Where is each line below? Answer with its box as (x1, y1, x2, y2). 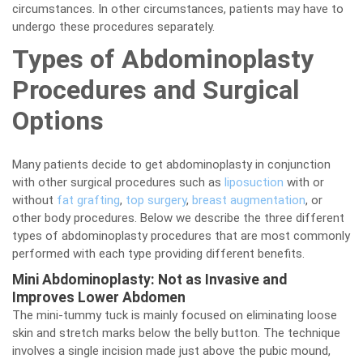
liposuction (224, 175, 284, 190)
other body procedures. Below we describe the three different (12, 211, 344, 225)
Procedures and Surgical (12, 75, 299, 105)
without (12, 193, 57, 207)
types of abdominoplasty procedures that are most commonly (12, 228, 350, 243)
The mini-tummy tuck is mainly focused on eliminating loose (12, 308, 337, 322)
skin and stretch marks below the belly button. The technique (12, 326, 340, 340)
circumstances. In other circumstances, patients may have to (12, 2, 344, 16)
